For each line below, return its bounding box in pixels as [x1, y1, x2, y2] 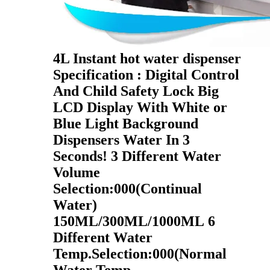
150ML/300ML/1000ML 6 [53, 213, 215, 230]
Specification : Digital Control [53, 67, 239, 83]
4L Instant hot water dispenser [53, 51, 241, 67]
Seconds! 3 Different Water [53, 148, 221, 165]
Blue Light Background [53, 116, 198, 132]
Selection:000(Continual [53, 181, 202, 197]
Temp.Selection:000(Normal [53, 246, 227, 262]
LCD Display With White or [53, 99, 227, 116]
